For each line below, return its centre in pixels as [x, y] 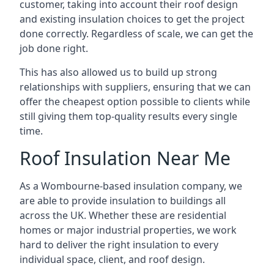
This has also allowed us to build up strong [118, 72]
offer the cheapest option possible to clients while [135, 102]
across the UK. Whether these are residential [123, 215]
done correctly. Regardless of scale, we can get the [136, 34]
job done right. [54, 48]
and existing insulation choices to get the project [132, 19]
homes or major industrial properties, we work [128, 230]
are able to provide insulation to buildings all [123, 201]
